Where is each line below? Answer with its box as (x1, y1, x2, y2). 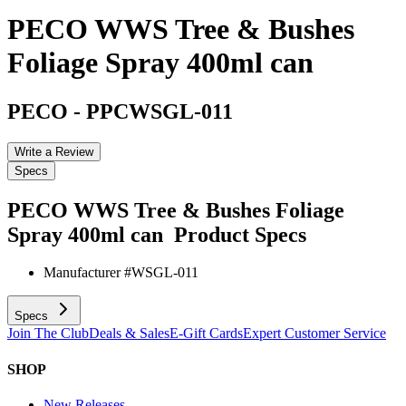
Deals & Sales (89, 325, 169, 342)
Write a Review (14, 144, 93, 159)
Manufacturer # (43, 265, 131, 281)
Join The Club (7, 325, 89, 342)
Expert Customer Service (243, 325, 386, 342)
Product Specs (174, 222, 306, 246)
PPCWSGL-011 (86, 99, 233, 123)
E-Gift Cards (169, 325, 243, 342)
